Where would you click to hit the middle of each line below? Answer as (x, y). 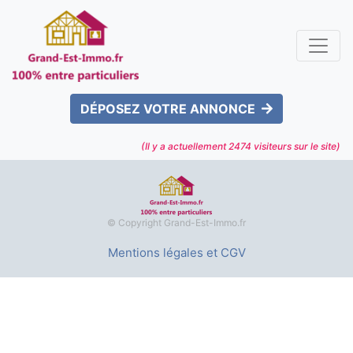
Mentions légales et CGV (176, 252)
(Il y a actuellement (185, 146)
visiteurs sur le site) (296, 146)
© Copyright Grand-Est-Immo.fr (176, 222)
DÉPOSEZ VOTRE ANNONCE (168, 108)
